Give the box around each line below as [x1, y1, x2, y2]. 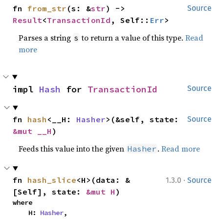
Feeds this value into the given [19, 143, 127, 154]
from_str [27, 3, 67, 13]
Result [13, 15, 43, 25]
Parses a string [19, 32, 73, 43]
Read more [161, 143, 200, 154]
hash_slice [27, 175, 77, 185]
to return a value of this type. [80, 32, 186, 43]
